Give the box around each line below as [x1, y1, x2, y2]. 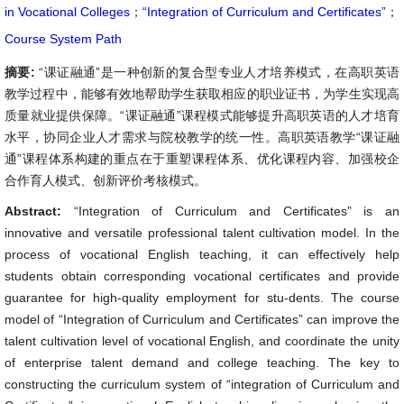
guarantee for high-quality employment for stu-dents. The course [5, 290, 399, 305]
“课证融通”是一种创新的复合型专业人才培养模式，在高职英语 [39, 65, 400, 79]
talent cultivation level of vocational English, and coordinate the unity [5, 334, 399, 348]
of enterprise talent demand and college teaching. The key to [5, 355, 399, 370]
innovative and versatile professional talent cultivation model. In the [5, 225, 399, 240]
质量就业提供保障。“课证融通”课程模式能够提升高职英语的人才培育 [5, 108, 399, 123]
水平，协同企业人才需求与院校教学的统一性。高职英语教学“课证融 [5, 130, 399, 144]
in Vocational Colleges [5, 5, 130, 19]
